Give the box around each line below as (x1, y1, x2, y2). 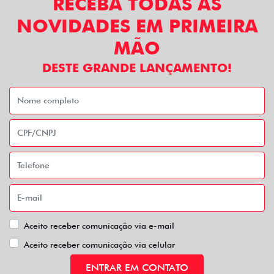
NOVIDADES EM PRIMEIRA (16, 14, 258, 37)
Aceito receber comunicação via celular (24, 239, 175, 250)
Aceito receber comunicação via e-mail (24, 220, 174, 231)
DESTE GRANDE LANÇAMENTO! (42, 60, 232, 75)
